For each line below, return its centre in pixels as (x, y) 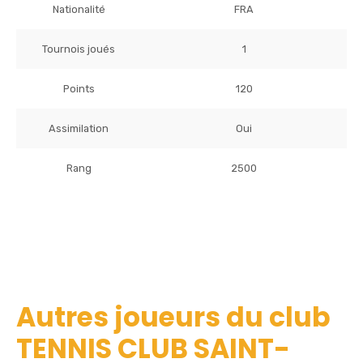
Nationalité (79, 9)
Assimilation (79, 128)
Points (79, 88)
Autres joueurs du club (173, 317)
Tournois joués (79, 49)
